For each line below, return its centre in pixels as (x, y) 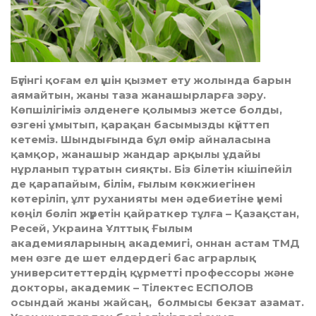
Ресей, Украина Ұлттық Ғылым (102, 229)
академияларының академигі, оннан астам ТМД (155, 243)
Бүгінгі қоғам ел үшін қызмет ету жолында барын (151, 80)
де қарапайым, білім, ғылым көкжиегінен (133, 184)
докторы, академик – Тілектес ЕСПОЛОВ (132, 288)
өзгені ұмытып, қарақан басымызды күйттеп (140, 125)
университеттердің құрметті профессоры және (152, 273)
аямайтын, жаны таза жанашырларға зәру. (138, 95)
